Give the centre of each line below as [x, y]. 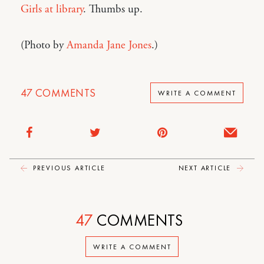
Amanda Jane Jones [109, 45]
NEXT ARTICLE [206, 168]
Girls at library [52, 9]
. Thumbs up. [113, 9]
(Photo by [44, 45]
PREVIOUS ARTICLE [68, 168]
